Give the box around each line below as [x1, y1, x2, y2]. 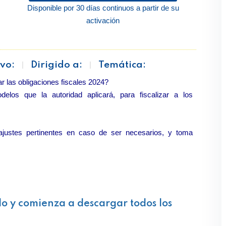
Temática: [98, 60, 146, 70]
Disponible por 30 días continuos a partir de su [27, 4, 179, 12]
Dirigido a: [31, 60, 82, 70]
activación [86, 16, 120, 25]
